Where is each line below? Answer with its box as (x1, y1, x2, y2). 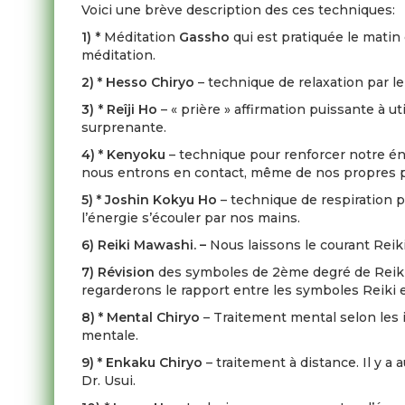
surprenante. (81, 119, 167, 136)
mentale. (81, 327, 139, 344)
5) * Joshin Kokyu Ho (81, 192, 221, 208)
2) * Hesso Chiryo (81, 74, 199, 90)
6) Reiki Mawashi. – (81, 237, 211, 253)
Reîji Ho (107, 101, 158, 118)
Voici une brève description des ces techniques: (81, 2, 396, 18)
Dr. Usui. (81, 372, 137, 389)
